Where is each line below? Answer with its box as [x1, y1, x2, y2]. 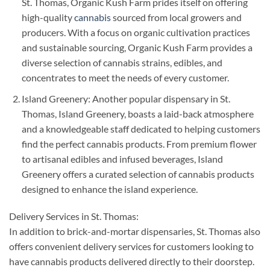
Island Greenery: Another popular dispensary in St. [21, 92, 230, 104]
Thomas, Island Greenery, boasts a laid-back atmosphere [21, 107, 254, 119]
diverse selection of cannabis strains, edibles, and [21, 56, 222, 68]
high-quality [21, 11, 74, 23]
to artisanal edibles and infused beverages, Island [21, 152, 223, 165]
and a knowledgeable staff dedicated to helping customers [21, 122, 260, 134]
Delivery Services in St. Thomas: [9, 210, 139, 222]
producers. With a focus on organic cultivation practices [21, 26, 250, 38]
